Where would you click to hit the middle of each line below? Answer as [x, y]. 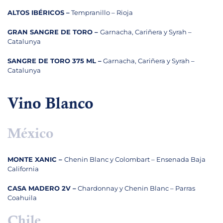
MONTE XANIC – [36, 160]
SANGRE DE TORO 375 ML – [55, 61]
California [23, 169]
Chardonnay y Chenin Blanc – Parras [136, 188]
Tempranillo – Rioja [101, 13]
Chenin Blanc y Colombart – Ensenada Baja [135, 160]
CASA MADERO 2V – [42, 188]
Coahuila [22, 198]
